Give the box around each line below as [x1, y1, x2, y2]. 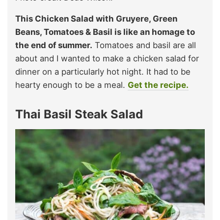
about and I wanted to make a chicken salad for [15, 53, 199, 63]
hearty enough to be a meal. [15, 80, 128, 90]
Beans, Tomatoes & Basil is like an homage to [15, 27, 195, 37]
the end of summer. [15, 40, 92, 50]
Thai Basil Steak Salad [15, 107, 143, 121]
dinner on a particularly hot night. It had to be [15, 66, 191, 77]
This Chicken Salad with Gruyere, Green [15, 13, 177, 24]
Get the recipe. [128, 80, 189, 90]
